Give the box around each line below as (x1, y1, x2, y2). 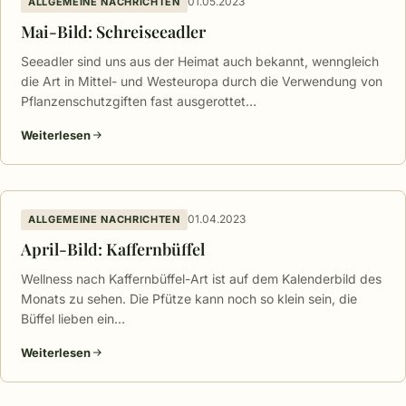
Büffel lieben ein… (21, 310, 125, 326)
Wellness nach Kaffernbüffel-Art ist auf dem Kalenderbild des (21, 270, 382, 286)
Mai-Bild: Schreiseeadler (21, 20, 206, 43)
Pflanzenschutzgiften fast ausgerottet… (21, 92, 256, 109)
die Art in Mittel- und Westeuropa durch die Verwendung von (21, 72, 382, 89)
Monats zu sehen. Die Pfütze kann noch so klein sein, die (21, 290, 357, 306)
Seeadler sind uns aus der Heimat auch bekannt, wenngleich (21, 53, 379, 69)
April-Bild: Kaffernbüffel (21, 237, 205, 260)
